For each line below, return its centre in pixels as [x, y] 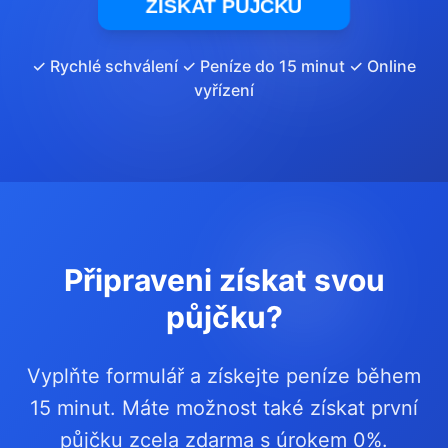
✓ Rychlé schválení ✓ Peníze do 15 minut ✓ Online [224, 66]
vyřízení [224, 90]
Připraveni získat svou [224, 280]
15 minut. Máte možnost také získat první [224, 408]
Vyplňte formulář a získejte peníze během [224, 376]
